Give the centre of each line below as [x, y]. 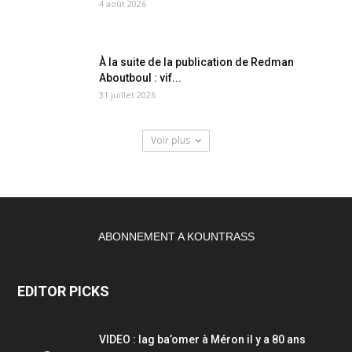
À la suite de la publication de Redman [196, 62]
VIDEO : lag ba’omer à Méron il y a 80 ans [202, 339]
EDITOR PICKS [63, 291]
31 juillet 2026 [127, 94]
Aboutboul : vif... [140, 77]
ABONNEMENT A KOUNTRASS [176, 236]
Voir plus [170, 140]
